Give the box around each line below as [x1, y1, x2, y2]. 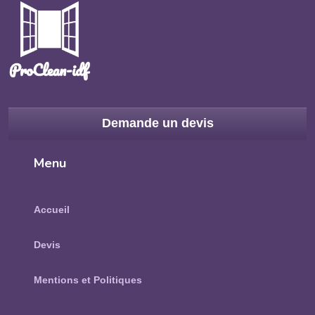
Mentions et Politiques [34, 274, 142, 286]
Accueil [34, 204, 70, 216]
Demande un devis [101, 116, 214, 131]
